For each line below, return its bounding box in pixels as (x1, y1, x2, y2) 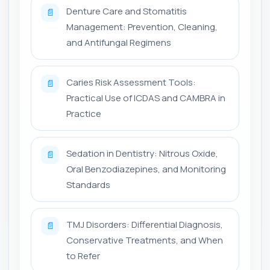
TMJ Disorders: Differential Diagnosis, (66, 218, 223, 231)
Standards (66, 178, 110, 191)
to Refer (66, 249, 100, 262)
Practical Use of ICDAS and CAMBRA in (66, 91, 225, 104)
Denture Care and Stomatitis (66, 4, 187, 17)
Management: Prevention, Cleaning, (66, 20, 218, 33)
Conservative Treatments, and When (66, 233, 223, 246)
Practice (66, 107, 101, 120)
